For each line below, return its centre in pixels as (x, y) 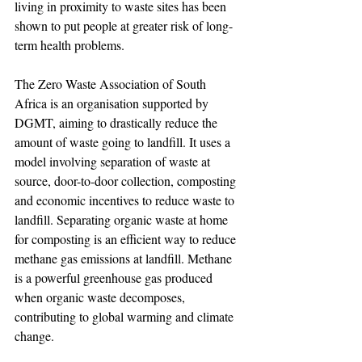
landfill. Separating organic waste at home (123, 219)
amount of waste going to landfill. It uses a (124, 142)
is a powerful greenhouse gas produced (115, 278)
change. (34, 336)
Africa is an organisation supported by (113, 103)
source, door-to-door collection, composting (127, 181)
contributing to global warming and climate (126, 316)
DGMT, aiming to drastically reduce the (118, 122)
